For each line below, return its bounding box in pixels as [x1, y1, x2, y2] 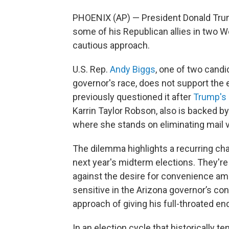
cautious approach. [73, 40, 150, 51]
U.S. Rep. [73, 64, 110, 75]
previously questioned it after [73, 91, 193, 103]
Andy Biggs [110, 64, 155, 75]
